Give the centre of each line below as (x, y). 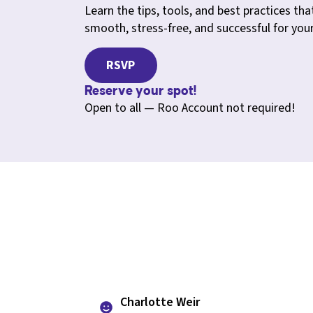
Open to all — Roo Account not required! (190, 108)
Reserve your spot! (140, 92)
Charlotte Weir (160, 302)
